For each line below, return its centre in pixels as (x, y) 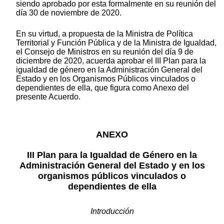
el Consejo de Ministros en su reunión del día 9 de (105, 51)
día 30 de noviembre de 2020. (69, 12)
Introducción (112, 211)
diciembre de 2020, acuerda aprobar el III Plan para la (111, 60)
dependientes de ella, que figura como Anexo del (102, 87)
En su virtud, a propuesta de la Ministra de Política (104, 33)
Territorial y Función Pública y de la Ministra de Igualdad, (116, 42)
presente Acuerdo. (48, 96)
